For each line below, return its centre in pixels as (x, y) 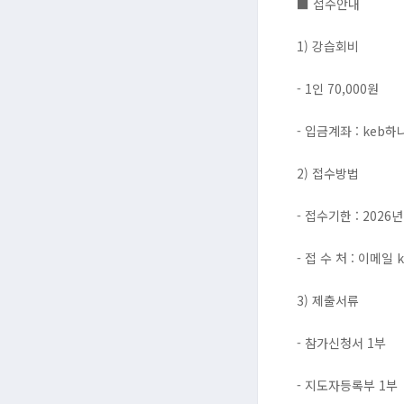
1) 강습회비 (327, 46)
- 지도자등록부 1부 (347, 386)
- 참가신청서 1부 (341, 343)
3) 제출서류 (327, 301)
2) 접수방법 (327, 174)
